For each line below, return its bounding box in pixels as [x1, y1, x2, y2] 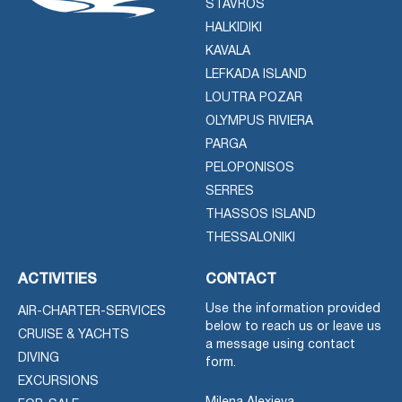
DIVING [18, 352, 59, 364]
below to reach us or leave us [205, 320, 381, 333]
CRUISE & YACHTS [18, 328, 129, 341]
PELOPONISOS [205, 162, 294, 174]
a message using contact [205, 338, 355, 351]
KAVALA [205, 45, 250, 57]
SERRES [205, 185, 254, 197]
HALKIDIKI [205, 22, 262, 34]
